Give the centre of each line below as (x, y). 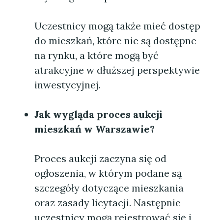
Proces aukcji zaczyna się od (100, 158)
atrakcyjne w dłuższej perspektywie (117, 70)
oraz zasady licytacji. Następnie (108, 203)
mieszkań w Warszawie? (95, 129)
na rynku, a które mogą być (96, 55)
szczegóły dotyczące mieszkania (109, 188)
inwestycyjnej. (68, 85)
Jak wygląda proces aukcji (98, 114)
